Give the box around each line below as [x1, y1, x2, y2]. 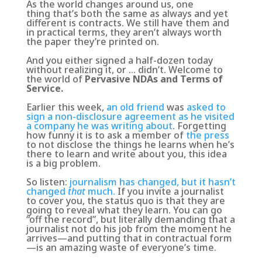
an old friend [106, 100, 164, 113]
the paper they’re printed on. [26, 35, 159, 48]
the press [185, 128, 229, 142]
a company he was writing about [26, 119, 173, 132]
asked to [186, 100, 226, 113]
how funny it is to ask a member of [26, 128, 186, 142]
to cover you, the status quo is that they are [26, 194, 225, 207]
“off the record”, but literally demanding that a [26, 212, 235, 226]
